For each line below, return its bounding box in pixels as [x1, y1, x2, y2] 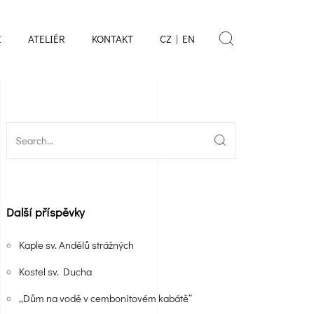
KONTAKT [92, 31, 133, 46]
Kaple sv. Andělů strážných [18, 237, 134, 252]
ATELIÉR [28, 31, 65, 46]
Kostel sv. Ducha [18, 264, 92, 278]
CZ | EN [160, 31, 195, 46]
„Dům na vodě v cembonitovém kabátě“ [18, 290, 192, 305]
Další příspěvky [6, 203, 85, 220]
